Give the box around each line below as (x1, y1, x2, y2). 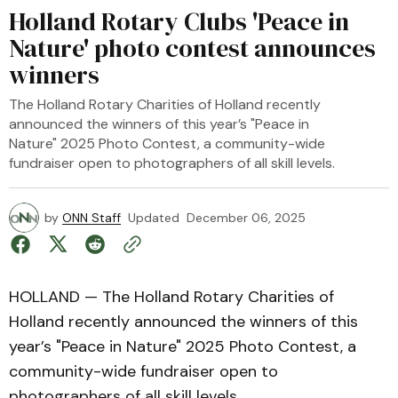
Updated (128, 210, 179, 226)
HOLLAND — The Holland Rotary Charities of (9, 286, 334, 307)
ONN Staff (62, 210, 121, 226)
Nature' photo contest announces (9, 31, 376, 65)
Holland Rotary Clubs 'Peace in (9, 4, 349, 38)
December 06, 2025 (187, 210, 306, 226)
